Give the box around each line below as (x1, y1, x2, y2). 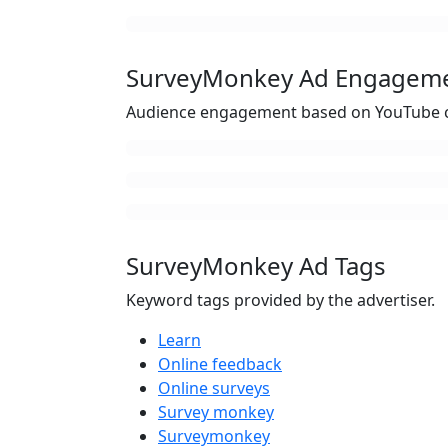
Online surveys (158, 377, 270, 399)
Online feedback (158, 353, 282, 375)
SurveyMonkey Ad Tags (126, 249, 386, 282)
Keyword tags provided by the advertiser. (126, 289, 435, 311)
